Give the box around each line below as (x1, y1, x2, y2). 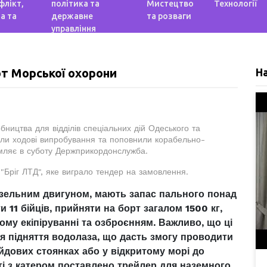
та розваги (146, 11, 191, 21)
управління (51, 24, 97, 33)
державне (51, 11, 94, 21)
